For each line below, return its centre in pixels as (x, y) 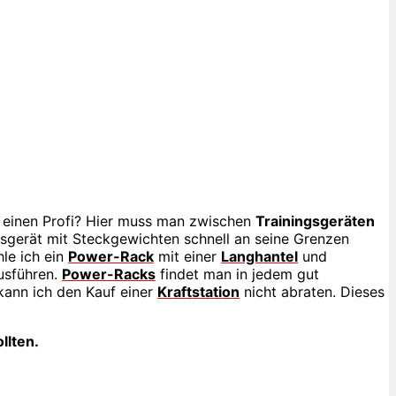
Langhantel (259, 256)
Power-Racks (109, 274)
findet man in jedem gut (237, 274)
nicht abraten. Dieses (312, 291)
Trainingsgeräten (315, 221)
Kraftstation (198, 291)
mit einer (187, 256)
